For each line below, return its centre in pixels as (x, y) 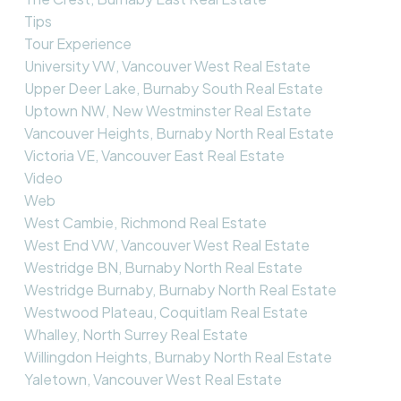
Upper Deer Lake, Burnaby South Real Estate (173, 88)
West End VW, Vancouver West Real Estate (166, 244)
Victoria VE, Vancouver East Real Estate (154, 155)
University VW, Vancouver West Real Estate (167, 65)
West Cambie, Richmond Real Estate (145, 222)
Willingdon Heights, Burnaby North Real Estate (178, 356)
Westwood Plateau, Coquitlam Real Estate (166, 311)
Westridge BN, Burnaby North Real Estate (163, 267)
